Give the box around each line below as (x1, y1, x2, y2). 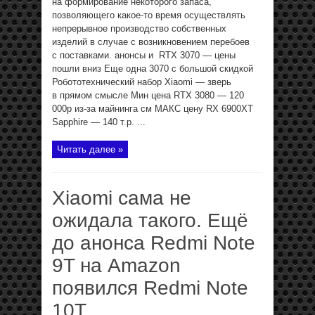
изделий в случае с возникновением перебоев (52, 37, 250, 47)
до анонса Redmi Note (52, 232, 255, 254)
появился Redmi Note (52, 277, 248, 299)
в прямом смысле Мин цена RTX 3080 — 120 (52, 90, 244, 101)
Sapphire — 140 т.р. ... (52, 117, 146, 127)
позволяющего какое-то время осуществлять (52, 10, 245, 20)
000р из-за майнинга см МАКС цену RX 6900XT (52, 103, 253, 114)
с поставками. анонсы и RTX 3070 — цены (52, 50, 236, 60)
